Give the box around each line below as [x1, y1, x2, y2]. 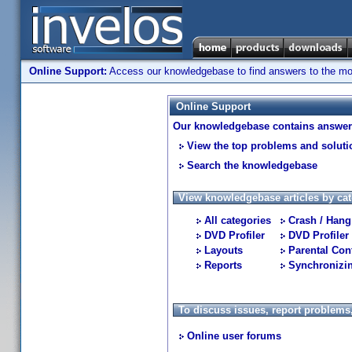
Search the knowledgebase [187, 159, 317, 171]
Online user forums [187, 330, 281, 342]
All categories [204, 214, 271, 226]
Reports [204, 259, 242, 271]
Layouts [204, 244, 243, 256]
